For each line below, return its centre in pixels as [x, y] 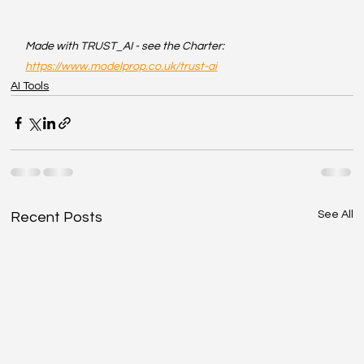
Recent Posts [57, 218]
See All [335, 215]
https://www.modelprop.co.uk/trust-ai [121, 67]
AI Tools [30, 87]
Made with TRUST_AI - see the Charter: [126, 47]
